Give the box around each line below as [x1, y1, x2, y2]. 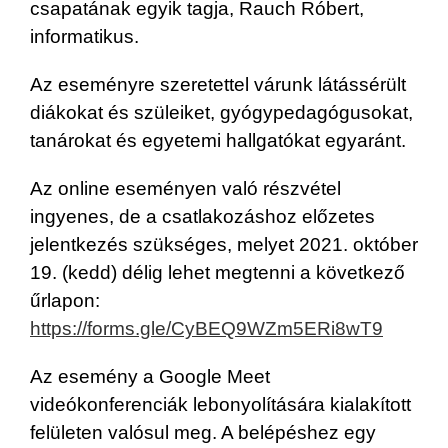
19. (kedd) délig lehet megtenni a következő [30, 261, 405, 283]
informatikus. [30, 25, 139, 47]
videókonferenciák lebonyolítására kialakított [30, 393, 411, 415]
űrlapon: [30, 289, 100, 311]
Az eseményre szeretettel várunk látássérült [30, 73, 406, 95]
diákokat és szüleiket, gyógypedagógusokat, [30, 101, 413, 123]
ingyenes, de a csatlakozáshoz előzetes [30, 205, 375, 227]
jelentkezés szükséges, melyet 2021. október [30, 233, 418, 255]
